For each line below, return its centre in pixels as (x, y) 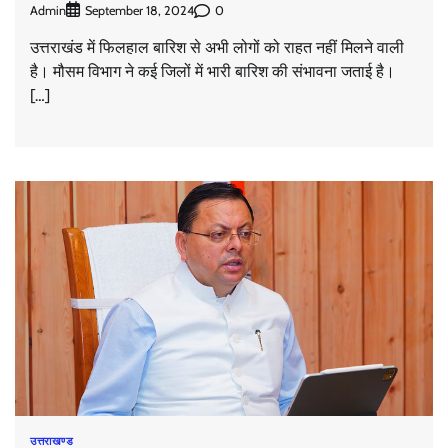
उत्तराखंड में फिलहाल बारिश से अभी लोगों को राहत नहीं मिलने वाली (217, 48)
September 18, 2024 (139, 11)
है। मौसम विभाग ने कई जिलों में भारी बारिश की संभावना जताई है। (214, 72)
